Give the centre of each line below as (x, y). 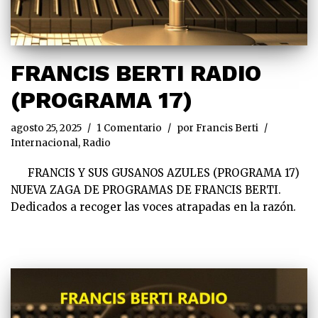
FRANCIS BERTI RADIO (136, 73)
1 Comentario (129, 128)
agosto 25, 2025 (46, 128)
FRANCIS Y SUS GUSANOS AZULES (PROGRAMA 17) (155, 173)
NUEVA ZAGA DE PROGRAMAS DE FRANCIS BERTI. (146, 190)
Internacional (44, 143)
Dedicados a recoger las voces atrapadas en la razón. (159, 207)
